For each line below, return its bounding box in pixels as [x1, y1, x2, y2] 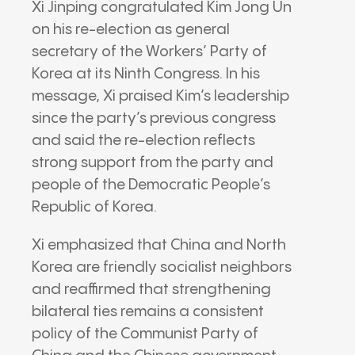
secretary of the [32, 44, 146, 59]
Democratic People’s [128, 177, 270, 193]
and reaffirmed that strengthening [32, 281, 271, 297]
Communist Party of [120, 326, 258, 342]
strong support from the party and [32, 155, 273, 170]
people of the [32, 177, 128, 193]
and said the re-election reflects [32, 132, 255, 148]
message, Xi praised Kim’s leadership [32, 88, 289, 104]
